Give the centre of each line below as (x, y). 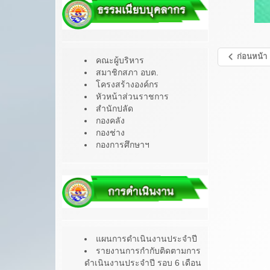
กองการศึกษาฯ (123, 144)
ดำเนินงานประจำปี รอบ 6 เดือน (143, 263)
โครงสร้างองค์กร (127, 84)
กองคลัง (110, 120)
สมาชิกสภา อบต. (127, 72)
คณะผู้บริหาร (120, 60)
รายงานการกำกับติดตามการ (148, 251)
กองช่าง (110, 132)
